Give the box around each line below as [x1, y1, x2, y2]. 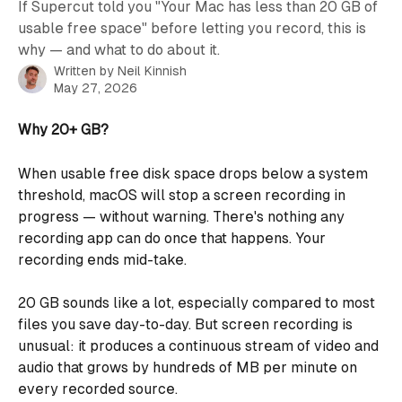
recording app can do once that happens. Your [18, 229, 329, 247]
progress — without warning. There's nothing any [18, 207, 348, 225]
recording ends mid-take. [18, 250, 187, 268]
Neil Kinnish [118, 64, 187, 78]
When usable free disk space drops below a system [18, 164, 371, 182]
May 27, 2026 [54, 81, 137, 95]
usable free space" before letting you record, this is [18, 20, 366, 37]
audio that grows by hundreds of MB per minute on [18, 358, 361, 376]
